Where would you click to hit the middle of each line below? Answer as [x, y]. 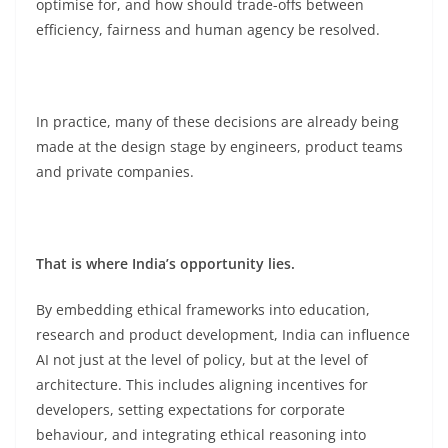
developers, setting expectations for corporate [190, 409]
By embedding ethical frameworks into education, [203, 309]
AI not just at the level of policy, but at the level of [202, 359]
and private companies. [115, 171]
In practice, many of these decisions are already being [217, 121]
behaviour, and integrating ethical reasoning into [201, 434]
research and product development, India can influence [223, 334]
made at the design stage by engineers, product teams [219, 146]
